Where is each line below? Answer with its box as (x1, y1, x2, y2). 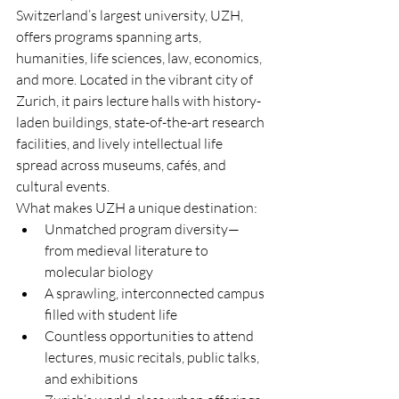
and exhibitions (45, 370, 138, 387)
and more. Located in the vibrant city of (16, 70, 256, 88)
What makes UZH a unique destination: (16, 199, 257, 216)
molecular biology (45, 263, 153, 281)
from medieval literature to (45, 241, 211, 259)
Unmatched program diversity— (45, 220, 240, 238)
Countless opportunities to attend (45, 327, 256, 345)
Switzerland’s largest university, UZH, (16, 6, 246, 24)
